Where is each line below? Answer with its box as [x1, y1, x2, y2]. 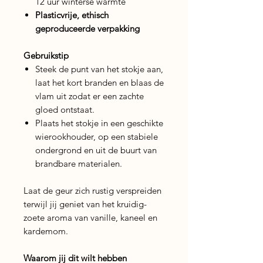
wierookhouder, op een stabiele [35, 130, 158, 142]
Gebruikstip [23, 49, 69, 61]
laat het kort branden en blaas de [35, 76, 164, 88]
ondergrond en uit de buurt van [35, 144, 157, 156]
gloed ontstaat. [35, 103, 95, 115]
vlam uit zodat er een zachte [35, 90, 144, 102]
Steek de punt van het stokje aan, [35, 63, 163, 75]
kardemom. [23, 225, 68, 237]
